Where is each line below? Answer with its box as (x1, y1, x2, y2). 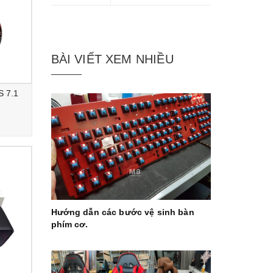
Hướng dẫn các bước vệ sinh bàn (51, 207, 194, 218)
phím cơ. (51, 219, 88, 230)
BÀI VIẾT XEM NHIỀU (51, 52, 174, 66)
